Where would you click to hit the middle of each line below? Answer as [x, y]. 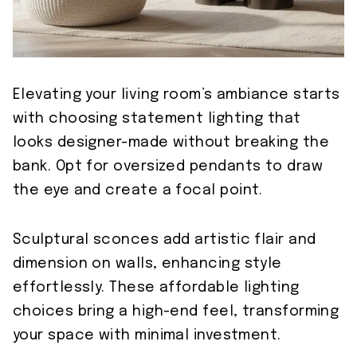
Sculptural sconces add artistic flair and [165, 239]
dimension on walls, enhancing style [147, 263]
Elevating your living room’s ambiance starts [177, 94]
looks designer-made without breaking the [171, 142]
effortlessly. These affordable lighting [156, 287]
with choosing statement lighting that [157, 118]
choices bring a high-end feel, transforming [176, 311]
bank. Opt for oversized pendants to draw [168, 166]
